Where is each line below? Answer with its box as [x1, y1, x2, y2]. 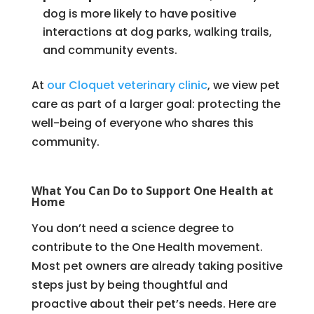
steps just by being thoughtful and [31, 276, 228, 293]
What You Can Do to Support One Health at [31, 182, 273, 198]
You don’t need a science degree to [31, 219, 234, 236]
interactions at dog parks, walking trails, [42, 23, 272, 40]
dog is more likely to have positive [42, 5, 236, 22]
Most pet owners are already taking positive [31, 257, 282, 274]
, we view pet [207, 76, 280, 93]
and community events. [42, 41, 177, 58]
